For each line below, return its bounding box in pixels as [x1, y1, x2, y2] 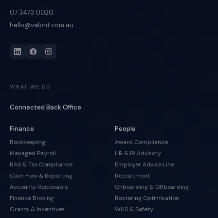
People [115, 125, 136, 133]
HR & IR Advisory [115, 149, 161, 157]
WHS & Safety [115, 205, 153, 213]
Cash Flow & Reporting [10, 172, 73, 180]
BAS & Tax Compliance [10, 161, 73, 168]
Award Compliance [115, 138, 168, 146]
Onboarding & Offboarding [115, 183, 189, 191]
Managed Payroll [10, 149, 56, 157]
